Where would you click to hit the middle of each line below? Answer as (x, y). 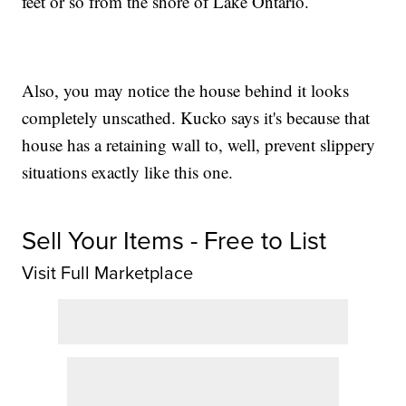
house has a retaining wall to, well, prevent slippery (199, 145)
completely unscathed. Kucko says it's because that (196, 118)
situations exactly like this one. (128, 172)
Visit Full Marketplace (108, 273)
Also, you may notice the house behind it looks (186, 91)
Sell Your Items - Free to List (174, 241)
